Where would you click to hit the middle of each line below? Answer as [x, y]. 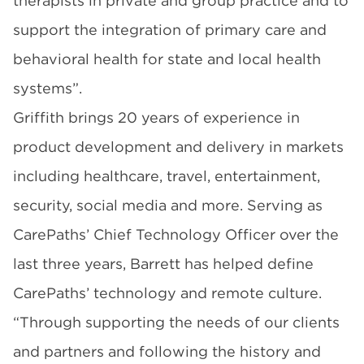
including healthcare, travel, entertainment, [167, 176]
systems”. [48, 88]
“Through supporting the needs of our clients [176, 322]
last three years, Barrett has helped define [163, 264]
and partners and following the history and [167, 351]
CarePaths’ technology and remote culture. [167, 293]
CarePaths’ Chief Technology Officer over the [176, 234]
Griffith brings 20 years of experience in [156, 117]
